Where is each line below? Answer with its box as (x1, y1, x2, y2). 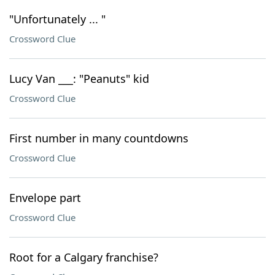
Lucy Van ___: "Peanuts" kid (9, 71, 149, 86)
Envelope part (9, 190, 81, 205)
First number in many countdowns (9, 131, 188, 145)
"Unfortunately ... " (9, 12, 106, 26)
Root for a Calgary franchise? (9, 250, 158, 265)
